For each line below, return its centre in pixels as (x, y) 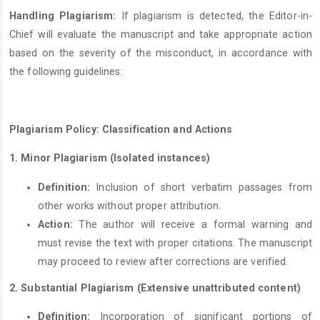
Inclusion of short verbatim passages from (201, 187)
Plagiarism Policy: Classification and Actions (121, 129)
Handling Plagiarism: (63, 16)
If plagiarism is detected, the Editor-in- (214, 16)
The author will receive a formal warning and (192, 224)
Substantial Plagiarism (79, 288)
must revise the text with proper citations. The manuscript (175, 242)
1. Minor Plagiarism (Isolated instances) (110, 158)
